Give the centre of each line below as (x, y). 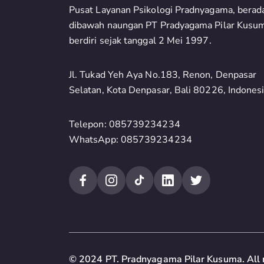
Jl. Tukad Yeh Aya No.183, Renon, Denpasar (163, 75)
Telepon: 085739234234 (125, 124)
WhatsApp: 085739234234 (131, 140)
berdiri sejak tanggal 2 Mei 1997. (140, 41)
